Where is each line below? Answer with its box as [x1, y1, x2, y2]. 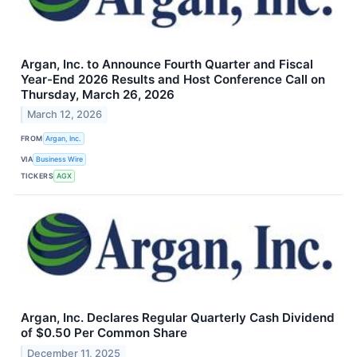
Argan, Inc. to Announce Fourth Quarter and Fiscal [21, 56, 313, 72]
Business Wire [36, 154, 84, 163]
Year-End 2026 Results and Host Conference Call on [21, 71, 325, 87]
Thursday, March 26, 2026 [21, 86, 175, 102]
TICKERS [21, 171, 54, 180]
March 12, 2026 [27, 108, 103, 121]
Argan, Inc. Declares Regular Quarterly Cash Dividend [21, 310, 335, 326]
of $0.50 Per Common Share [21, 325, 187, 341]
